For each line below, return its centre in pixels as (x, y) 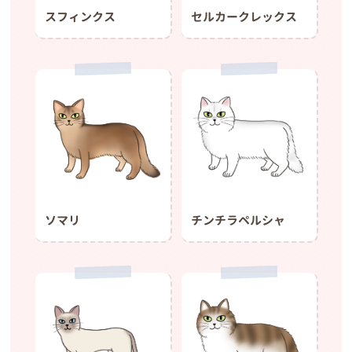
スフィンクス (80, 16)
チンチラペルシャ (238, 221)
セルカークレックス (244, 16)
